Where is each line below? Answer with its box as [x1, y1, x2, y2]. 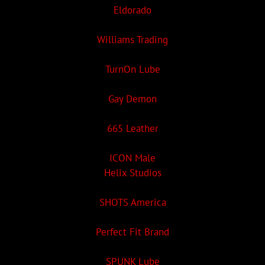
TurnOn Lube [105, 62, 160, 76]
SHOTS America [99, 195, 166, 209]
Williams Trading [97, 33, 168, 46]
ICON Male [109, 151, 156, 164]
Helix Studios [104, 166, 161, 179]
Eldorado [114, 3, 151, 17]
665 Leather [106, 121, 159, 135]
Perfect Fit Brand [96, 225, 169, 238]
